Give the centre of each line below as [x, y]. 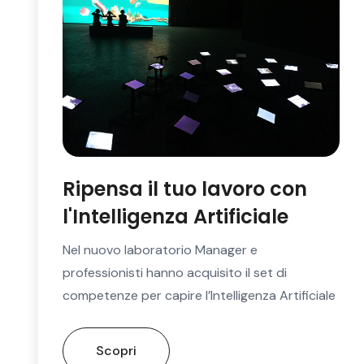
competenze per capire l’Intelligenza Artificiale [199, 295]
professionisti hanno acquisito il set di [175, 272]
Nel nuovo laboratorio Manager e [160, 249]
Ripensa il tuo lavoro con [185, 188]
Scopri [116, 350]
